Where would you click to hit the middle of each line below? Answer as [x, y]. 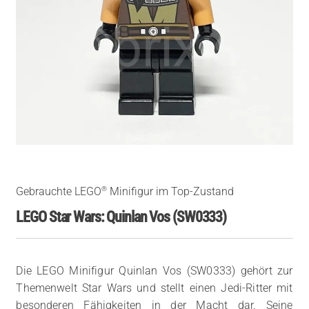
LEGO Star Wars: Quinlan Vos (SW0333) [121, 217]
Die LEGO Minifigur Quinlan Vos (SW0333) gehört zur [154, 271]
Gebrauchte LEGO [59, 192]
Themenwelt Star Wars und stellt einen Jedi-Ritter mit [154, 288]
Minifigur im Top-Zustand [171, 192]
